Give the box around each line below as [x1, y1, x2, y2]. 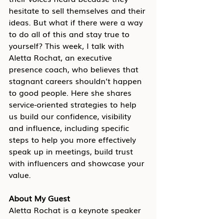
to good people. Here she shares [9, 87, 134, 98]
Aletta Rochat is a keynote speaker [9, 204, 143, 216]
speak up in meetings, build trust [9, 145, 135, 157]
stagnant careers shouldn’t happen [9, 75, 144, 87]
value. [9, 169, 31, 180]
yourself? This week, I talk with [9, 40, 127, 51]
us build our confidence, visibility [9, 110, 133, 122]
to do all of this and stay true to [9, 28, 132, 40]
